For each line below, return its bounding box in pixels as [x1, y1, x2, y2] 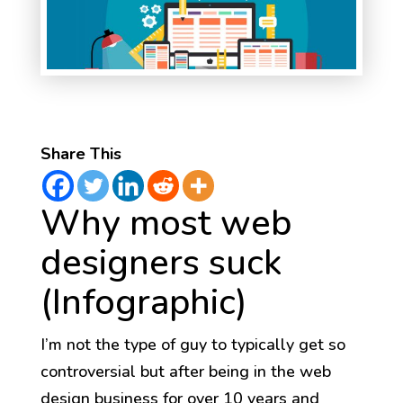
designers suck [40, 238, 282, 288]
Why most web [40, 199, 291, 248]
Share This [40, 143, 121, 166]
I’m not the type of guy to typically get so [40, 334, 345, 356]
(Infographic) [40, 278, 247, 327]
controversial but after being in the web [40, 361, 331, 383]
